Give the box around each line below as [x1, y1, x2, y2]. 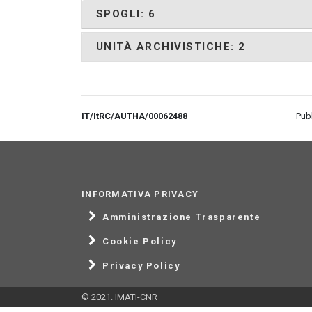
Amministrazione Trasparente [102, 212, 261, 223]
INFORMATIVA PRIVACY [81, 188, 199, 199]
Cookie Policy [102, 236, 177, 247]
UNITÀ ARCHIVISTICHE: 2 [96, 40, 246, 53]
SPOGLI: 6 [96, 7, 156, 20]
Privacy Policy [102, 260, 180, 272]
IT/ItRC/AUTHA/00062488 [81, 110, 187, 121]
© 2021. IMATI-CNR [81, 291, 157, 302]
